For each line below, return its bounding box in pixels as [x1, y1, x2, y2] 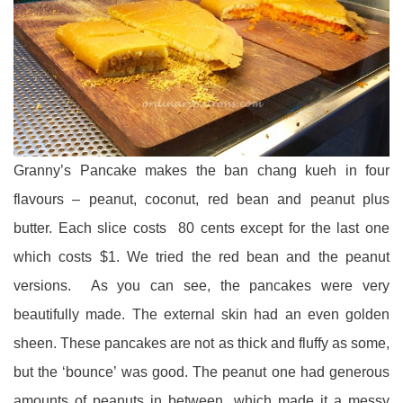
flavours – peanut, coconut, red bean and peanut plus [13, 192, 390, 208]
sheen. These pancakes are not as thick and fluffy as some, [13, 336, 390, 352]
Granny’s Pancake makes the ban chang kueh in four [13, 163, 390, 179]
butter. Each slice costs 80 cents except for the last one [13, 220, 390, 237]
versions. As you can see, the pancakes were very [13, 278, 390, 294]
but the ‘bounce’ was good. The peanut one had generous [13, 364, 390, 381]
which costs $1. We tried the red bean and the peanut [13, 249, 390, 265]
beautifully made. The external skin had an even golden [13, 307, 390, 323]
